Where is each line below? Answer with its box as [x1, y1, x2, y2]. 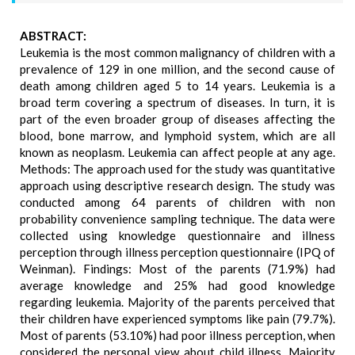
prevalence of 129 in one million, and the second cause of [20, 62, 335, 76]
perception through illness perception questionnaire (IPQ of [20, 245, 335, 259]
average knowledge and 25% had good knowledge [20, 278, 335, 292]
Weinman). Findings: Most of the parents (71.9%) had [20, 261, 335, 276]
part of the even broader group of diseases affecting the [20, 112, 335, 126]
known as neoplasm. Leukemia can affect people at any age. [20, 145, 335, 159]
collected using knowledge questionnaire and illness [20, 228, 335, 242]
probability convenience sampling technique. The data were [20, 212, 335, 226]
